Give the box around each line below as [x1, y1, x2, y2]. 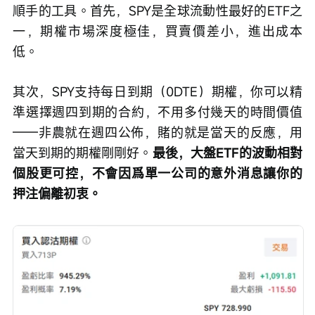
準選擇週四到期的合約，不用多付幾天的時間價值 [13, 103, 302, 121]
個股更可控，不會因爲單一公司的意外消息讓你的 [13, 165, 302, 182]
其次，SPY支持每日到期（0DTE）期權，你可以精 [13, 83, 302, 101]
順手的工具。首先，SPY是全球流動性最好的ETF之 [13, 2, 302, 20]
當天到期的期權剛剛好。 [13, 144, 153, 162]
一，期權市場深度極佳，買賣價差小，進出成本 [13, 22, 302, 40]
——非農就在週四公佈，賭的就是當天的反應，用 [13, 124, 302, 141]
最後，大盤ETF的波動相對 [152, 144, 303, 162]
